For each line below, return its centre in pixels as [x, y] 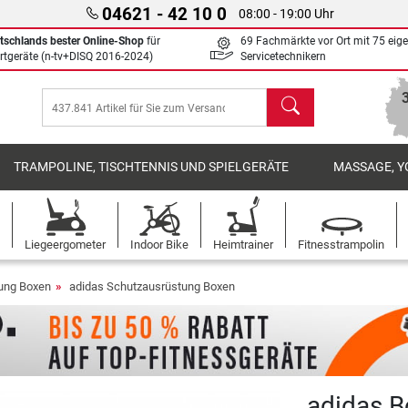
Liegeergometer [65, 245]
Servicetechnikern [283, 56]
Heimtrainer [243, 245]
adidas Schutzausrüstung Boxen [152, 286]
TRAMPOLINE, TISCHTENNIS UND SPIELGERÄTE [152, 167]
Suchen [291, 98]
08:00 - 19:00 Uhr [286, 14]
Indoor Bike [159, 245]
